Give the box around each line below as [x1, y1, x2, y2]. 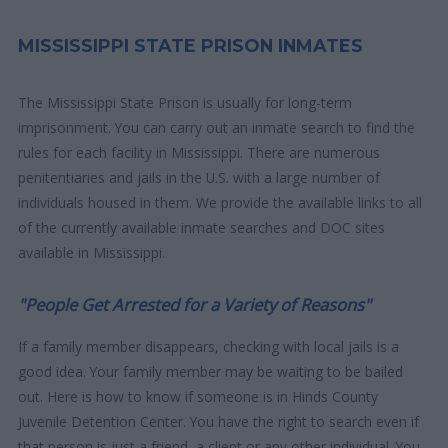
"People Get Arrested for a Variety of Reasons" [18, 293, 372, 317]
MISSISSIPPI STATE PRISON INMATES [18, 35, 364, 57]
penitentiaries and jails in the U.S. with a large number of [18, 168, 381, 188]
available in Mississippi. [18, 243, 166, 263]
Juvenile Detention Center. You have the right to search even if [18, 411, 420, 431]
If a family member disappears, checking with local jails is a [18, 336, 400, 356]
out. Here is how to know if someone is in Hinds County [18, 386, 379, 406]
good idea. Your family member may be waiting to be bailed [18, 361, 404, 381]
